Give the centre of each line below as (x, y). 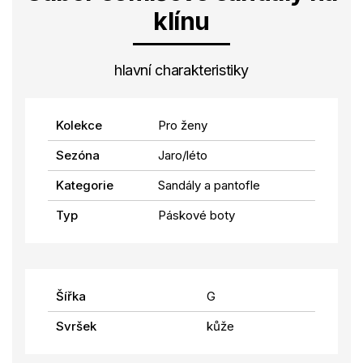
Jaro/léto (183, 156)
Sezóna (78, 156)
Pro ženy (183, 126)
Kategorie (85, 186)
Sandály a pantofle (209, 186)
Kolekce (79, 126)
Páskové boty (196, 216)
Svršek (76, 327)
